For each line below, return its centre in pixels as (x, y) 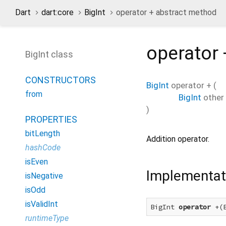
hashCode (43, 148)
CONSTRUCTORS (61, 80)
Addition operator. (178, 139)
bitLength (43, 133)
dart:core (58, 12)
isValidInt (42, 204)
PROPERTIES (51, 119)
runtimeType (47, 218)
